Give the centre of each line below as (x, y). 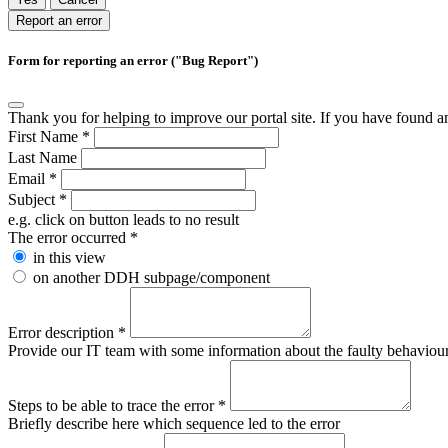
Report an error (59, 20)
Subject (33, 200)
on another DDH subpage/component (151, 278)
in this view (69, 258)
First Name (45, 137)
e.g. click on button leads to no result (123, 220)
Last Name (44, 158)
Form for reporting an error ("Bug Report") (133, 60)
